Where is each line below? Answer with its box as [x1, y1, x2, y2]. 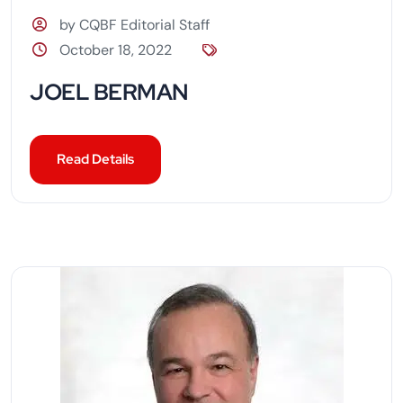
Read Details [57, 149, 134, 168]
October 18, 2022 [59, 40, 173, 59]
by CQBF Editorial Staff [59, 14, 210, 34]
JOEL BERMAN [30, 76, 189, 107]
